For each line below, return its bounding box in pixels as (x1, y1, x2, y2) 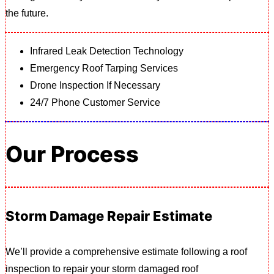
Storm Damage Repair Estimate (6, 207, 212, 224)
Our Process (6, 141, 139, 168)
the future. (6, 7, 48, 18)
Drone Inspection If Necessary (30, 80, 160, 91)
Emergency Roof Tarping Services (30, 62, 178, 73)
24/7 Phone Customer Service (30, 97, 160, 108)
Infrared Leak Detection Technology (30, 45, 183, 56)
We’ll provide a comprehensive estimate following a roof (6, 246, 247, 257)
